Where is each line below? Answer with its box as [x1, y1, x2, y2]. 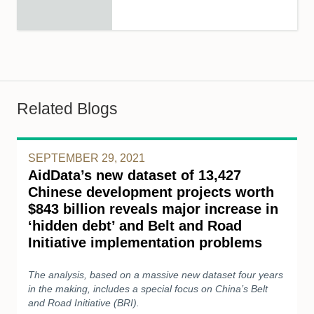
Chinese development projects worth [28, 184, 274, 200]
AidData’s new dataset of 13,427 [28, 168, 241, 183]
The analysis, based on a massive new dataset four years [28, 269, 283, 280]
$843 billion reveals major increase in [28, 201, 278, 217]
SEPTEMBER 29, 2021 [28, 152, 145, 164]
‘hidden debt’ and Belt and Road [28, 218, 242, 233]
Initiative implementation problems [28, 235, 262, 250]
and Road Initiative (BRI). [28, 297, 139, 308]
